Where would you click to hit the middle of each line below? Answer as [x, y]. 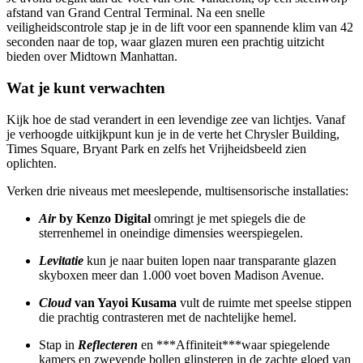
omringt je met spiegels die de [228, 218]
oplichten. [32, 163]
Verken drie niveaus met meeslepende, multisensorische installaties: [177, 190]
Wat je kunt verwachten [86, 88]
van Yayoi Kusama [124, 302]
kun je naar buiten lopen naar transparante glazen [210, 260]
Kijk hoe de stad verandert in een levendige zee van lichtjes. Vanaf [176, 119]
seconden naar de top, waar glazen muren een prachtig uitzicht [165, 42]
